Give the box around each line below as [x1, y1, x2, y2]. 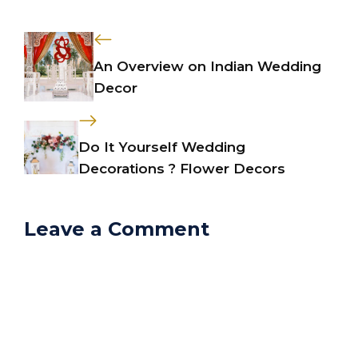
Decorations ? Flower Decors [78, 161, 285, 177]
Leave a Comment [24, 217, 209, 241]
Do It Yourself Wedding [78, 139, 245, 156]
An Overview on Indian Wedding [93, 58, 322, 74]
